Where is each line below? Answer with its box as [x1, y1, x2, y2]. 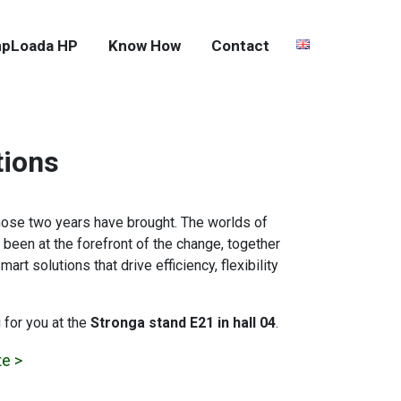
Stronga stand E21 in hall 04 [90, 314, 276, 332]
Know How [108, 37, 181, 55]
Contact [211, 37, 269, 55]
